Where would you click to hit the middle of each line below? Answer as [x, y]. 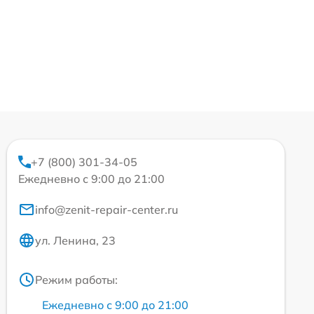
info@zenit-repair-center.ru [107, 210]
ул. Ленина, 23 [75, 240]
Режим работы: [76, 280]
